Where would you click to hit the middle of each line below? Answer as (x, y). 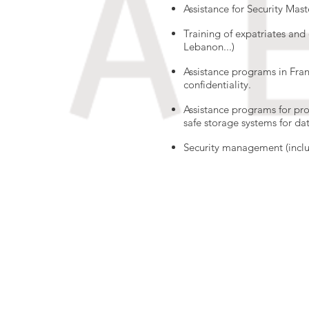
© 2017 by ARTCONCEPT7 (184, 245)
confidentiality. (217, 84)
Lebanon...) (209, 47)
